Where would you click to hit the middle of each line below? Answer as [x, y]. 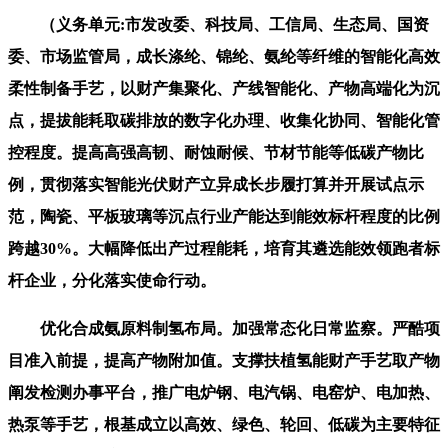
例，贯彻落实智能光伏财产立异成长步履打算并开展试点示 [216, 184]
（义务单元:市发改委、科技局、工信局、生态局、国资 [218, 24]
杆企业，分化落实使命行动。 [112, 280]
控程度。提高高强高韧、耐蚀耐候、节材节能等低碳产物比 [216, 152]
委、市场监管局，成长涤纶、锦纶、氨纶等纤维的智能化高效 [224, 56]
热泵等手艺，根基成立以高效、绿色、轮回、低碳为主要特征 [224, 424]
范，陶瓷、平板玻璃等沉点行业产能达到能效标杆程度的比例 [224, 216]
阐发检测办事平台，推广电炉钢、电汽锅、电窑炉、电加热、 [224, 392]
